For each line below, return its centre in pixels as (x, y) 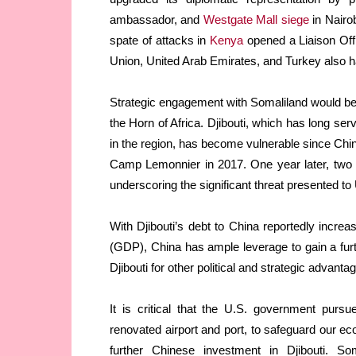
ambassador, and (157, 20)
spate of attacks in (160, 41)
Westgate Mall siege (256, 20)
